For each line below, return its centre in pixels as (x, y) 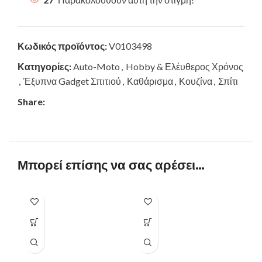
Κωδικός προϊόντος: (63, 46)
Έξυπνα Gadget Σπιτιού (72, 81)
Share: (31, 101)
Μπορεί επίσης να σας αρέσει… (111, 165)
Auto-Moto (96, 66)
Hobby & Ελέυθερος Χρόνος (185, 66)
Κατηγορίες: (44, 66)
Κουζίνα (196, 81)
